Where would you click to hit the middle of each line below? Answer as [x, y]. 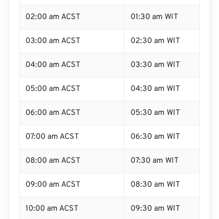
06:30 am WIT [155, 137]
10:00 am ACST [52, 209]
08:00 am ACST [53, 161]
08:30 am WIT [155, 185]
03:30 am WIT [155, 65]
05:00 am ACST [53, 89]
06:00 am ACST [53, 113]
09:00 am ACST [53, 185]
